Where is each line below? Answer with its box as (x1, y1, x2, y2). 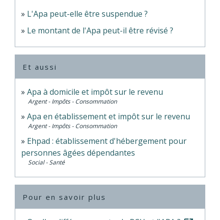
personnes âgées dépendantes (21, 147, 135, 159)
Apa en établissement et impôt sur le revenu (27, 111, 190, 122)
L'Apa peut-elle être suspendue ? (27, 8, 148, 20)
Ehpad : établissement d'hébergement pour (27, 136, 187, 147)
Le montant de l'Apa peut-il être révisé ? (27, 25, 173, 36)
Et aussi (23, 62, 57, 72)
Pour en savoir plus (23, 192, 106, 202)
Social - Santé (28, 158, 65, 167)
